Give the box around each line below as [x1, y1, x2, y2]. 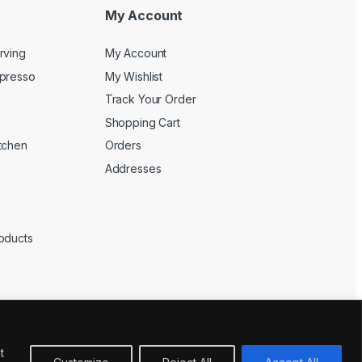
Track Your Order [104, 92, 196, 107]
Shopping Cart [104, 115, 180, 129]
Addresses [104, 161, 162, 175]
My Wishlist [104, 69, 163, 83]
